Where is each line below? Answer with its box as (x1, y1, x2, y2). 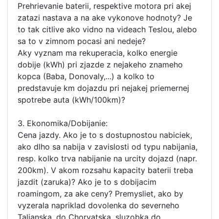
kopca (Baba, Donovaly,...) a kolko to (18, 71, 154, 81)
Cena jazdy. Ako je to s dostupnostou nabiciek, (18, 130, 192, 140)
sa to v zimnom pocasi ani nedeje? (18, 36, 146, 46)
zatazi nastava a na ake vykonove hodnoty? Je (18, 13, 192, 22)
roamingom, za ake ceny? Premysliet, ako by (18, 189, 183, 198)
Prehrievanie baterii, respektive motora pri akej (18, 1, 191, 11)
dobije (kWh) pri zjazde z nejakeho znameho (18, 60, 183, 69)
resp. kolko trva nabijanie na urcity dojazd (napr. (18, 153, 197, 163)
